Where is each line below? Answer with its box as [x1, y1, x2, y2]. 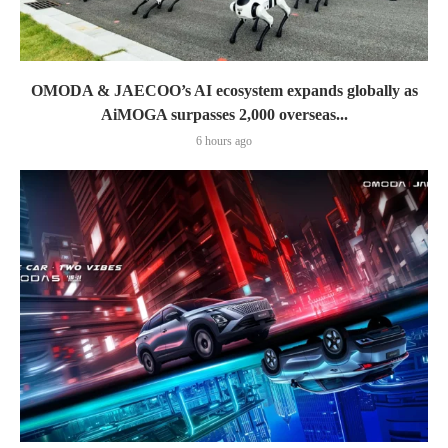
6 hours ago [196, 134, 252, 149]
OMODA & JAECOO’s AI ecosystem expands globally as [30, 82, 418, 100]
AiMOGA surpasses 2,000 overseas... [100, 106, 348, 124]
